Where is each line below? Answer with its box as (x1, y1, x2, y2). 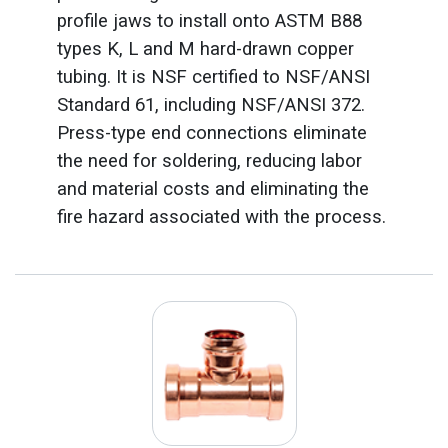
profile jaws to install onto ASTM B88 (56, 9, 362, 32)
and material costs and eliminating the (56, 177, 369, 200)
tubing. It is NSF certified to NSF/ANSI (56, 65, 370, 88)
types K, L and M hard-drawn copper (56, 37, 354, 60)
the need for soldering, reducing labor (56, 149, 362, 172)
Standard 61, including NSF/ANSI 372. (56, 93, 365, 116)
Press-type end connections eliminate (56, 121, 367, 144)
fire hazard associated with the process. (56, 205, 386, 228)
